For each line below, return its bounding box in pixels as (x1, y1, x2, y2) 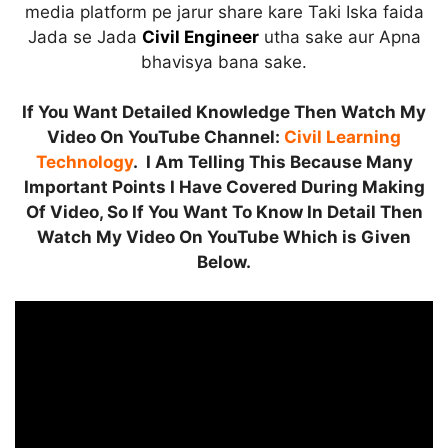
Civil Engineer (141, 26, 259, 47)
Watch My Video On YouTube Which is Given (37, 227, 411, 248)
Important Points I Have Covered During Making (23, 177, 425, 198)
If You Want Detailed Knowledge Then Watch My (22, 102, 426, 123)
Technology (35, 152, 133, 173)
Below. (197, 252, 251, 273)
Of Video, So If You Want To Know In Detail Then (25, 202, 423, 223)
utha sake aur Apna (258, 26, 421, 47)
